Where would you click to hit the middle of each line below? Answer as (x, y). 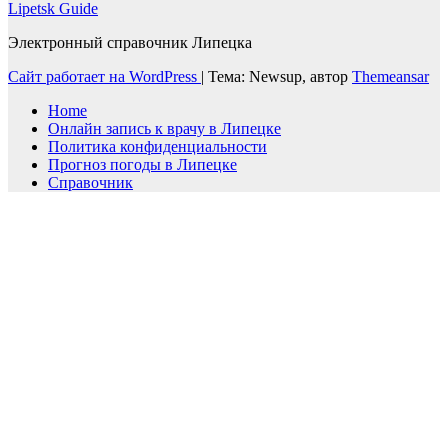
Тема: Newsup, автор (280, 76)
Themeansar (390, 76)
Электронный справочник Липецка (130, 42)
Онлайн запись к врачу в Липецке (164, 128)
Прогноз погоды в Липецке (142, 164)
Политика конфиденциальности (157, 146)
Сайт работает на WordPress (104, 76)
